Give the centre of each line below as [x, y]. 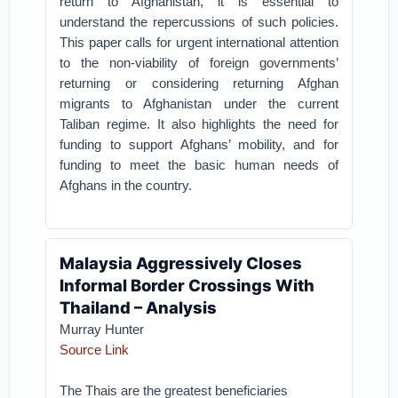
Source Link [95, 350]
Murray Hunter [102, 329]
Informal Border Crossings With [187, 285]
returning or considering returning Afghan [199, 83]
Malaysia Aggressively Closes [181, 263]
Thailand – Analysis [139, 307]
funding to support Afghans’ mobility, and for [199, 144]
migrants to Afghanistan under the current [199, 103]
